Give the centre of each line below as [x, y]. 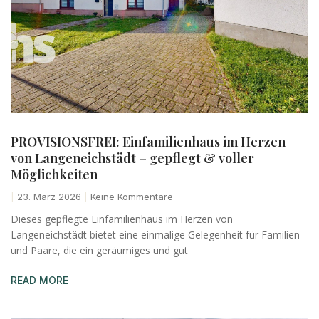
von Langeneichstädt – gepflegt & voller [132, 158]
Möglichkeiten [54, 174]
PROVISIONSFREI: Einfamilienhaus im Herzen [148, 141]
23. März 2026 [49, 196]
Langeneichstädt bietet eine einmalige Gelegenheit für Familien [155, 234]
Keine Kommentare [130, 196]
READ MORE [40, 280]
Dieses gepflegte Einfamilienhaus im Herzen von [122, 219]
